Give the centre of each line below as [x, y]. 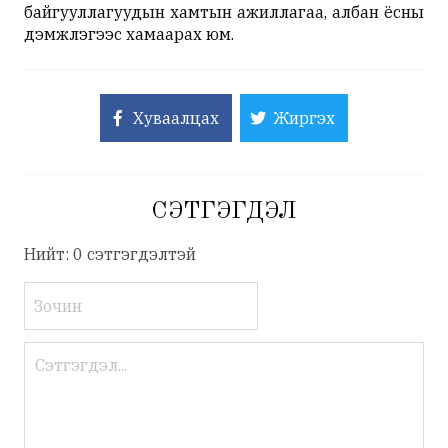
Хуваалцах [176, 118]
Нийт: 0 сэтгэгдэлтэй [110, 254]
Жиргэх [304, 118]
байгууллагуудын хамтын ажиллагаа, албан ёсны [224, 12]
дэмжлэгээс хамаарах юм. [129, 34]
